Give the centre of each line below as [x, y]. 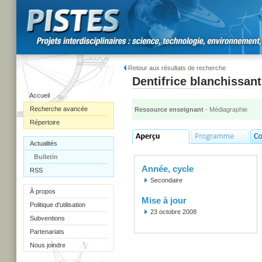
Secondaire [166, 180]
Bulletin [46, 157]
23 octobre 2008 [173, 212]
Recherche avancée [59, 109]
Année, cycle [168, 169]
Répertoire [45, 122]
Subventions [47, 218]
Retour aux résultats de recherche [176, 68]
